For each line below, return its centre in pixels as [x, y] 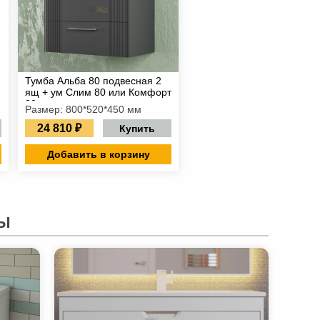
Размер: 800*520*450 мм [83, 109]
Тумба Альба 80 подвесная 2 [93, 81]
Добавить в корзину [98, 154]
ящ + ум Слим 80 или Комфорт [98, 92]
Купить [137, 128]
